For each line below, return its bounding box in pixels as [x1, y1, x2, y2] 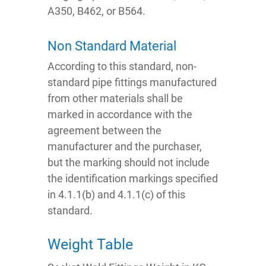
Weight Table [47, 236, 133, 254]
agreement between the [47, 124, 161, 137]
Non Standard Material [47, 39, 176, 54]
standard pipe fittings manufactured [47, 76, 217, 89]
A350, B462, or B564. [47, 5, 145, 18]
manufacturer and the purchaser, [47, 140, 202, 153]
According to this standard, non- [47, 60, 197, 73]
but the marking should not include [47, 156, 210, 169]
